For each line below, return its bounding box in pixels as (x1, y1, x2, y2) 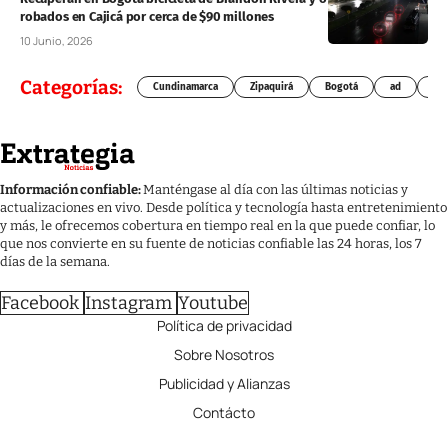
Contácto (193, 403, 255, 423)
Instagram (85, 292, 172, 315)
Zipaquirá (250, 81, 293, 94)
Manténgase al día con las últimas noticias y (143, 182, 408, 198)
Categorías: (20, 75, 122, 99)
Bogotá (325, 81, 358, 94)
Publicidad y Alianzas (158, 374, 290, 394)
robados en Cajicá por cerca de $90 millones (20, 8, 275, 24)
